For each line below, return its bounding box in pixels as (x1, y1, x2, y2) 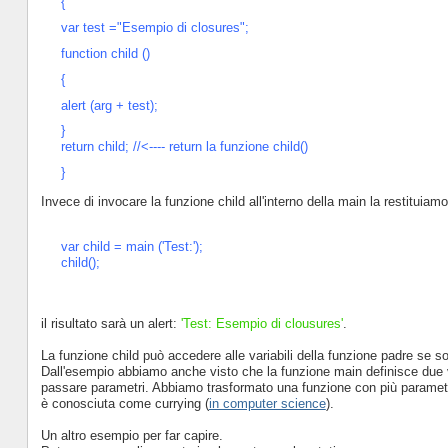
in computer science (208, 396, 326, 412)
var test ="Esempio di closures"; (60, 20, 249, 36)
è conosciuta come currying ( (40, 396, 209, 412)
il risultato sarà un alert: (40, 316, 177, 332)
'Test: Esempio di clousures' (176, 316, 343, 332)
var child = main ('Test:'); (60, 239, 203, 255)
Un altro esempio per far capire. (40, 428, 223, 444)
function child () (60, 46, 150, 62)
